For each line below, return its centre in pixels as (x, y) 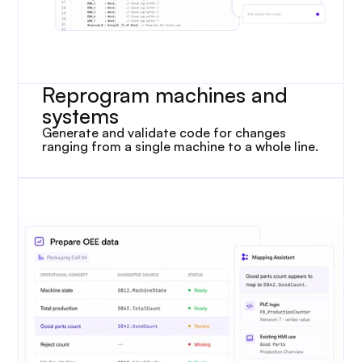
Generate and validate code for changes (164, 133)
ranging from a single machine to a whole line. (181, 146)
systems (81, 116)
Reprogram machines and (165, 95)
